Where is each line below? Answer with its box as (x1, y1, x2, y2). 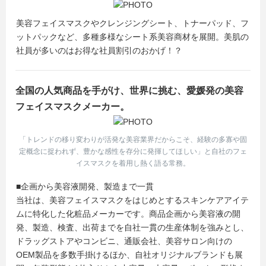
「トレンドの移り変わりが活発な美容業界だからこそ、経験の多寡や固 (19, 135, 247, 144)
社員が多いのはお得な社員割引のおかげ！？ (16, 46, 182, 55)
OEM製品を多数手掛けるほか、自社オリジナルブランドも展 (16, 250, 243, 259)
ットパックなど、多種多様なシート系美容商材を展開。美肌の (16, 32, 249, 42)
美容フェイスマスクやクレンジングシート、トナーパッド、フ (16, 18, 249, 28)
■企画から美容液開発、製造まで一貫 (16, 182, 154, 191)
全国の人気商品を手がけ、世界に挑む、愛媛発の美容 (15, 85, 243, 96)
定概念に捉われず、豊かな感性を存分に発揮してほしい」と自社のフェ (19, 147, 247, 156)
